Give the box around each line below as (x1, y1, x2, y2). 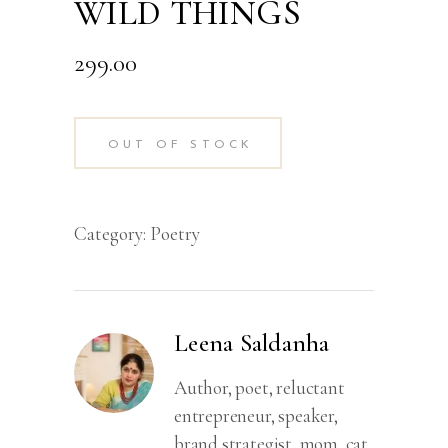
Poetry (150, 221, 200, 245)
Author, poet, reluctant (174, 375, 345, 399)
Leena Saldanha (174, 327, 330, 358)
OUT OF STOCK (108, 138, 254, 151)
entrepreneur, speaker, (174, 403, 338, 427)
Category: (74, 221, 150, 245)
